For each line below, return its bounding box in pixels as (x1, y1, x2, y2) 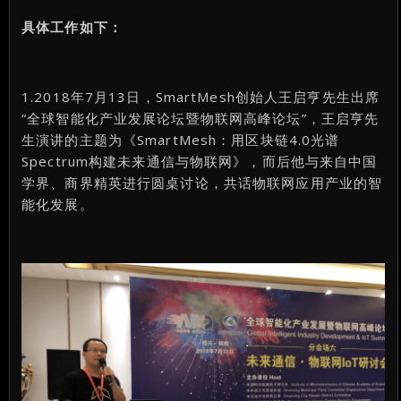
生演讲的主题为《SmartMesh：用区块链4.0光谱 (21, 130, 340, 149)
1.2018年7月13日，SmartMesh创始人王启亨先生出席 (21, 87, 380, 106)
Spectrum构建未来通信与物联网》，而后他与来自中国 (21, 151, 378, 170)
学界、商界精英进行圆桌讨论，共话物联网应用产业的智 (21, 173, 383, 192)
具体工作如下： (21, 17, 123, 36)
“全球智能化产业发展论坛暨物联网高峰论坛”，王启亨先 (21, 108, 380, 127)
